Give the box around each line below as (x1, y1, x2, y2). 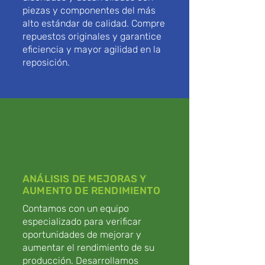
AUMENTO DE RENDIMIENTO (22, 185, 160, 196)
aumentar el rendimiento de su (22, 242, 154, 253)
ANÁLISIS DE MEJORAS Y (22, 173, 147, 185)
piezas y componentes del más (22, 5, 156, 16)
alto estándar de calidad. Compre (22, 18, 165, 29)
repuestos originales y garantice (22, 31, 161, 42)
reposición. (22, 57, 70, 68)
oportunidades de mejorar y (22, 229, 141, 240)
